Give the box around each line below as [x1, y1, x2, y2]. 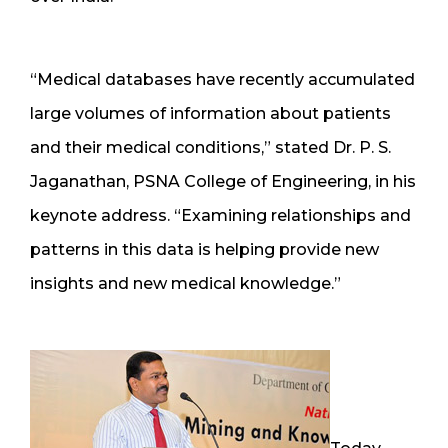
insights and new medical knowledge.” [30, 273, 341, 293]
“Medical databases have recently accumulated [30, 69, 415, 89]
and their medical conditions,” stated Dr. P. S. [30, 137, 391, 157]
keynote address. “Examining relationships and [30, 205, 411, 225]
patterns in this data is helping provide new [30, 239, 379, 259]
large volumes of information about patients [30, 103, 391, 123]
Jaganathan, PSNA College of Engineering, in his [30, 171, 416, 191]
